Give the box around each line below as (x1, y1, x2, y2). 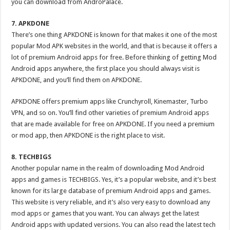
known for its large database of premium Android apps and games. (11, 187, 211, 195)
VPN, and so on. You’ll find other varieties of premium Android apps (11, 109, 209, 117)
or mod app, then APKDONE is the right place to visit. (11, 131, 165, 139)
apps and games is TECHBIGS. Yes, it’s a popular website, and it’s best (11, 176, 217, 183)
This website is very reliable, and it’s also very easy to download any (11, 198, 210, 206)
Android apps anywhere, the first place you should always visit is (11, 65, 200, 72)
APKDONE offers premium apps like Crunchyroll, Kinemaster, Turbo (11, 98, 208, 105)
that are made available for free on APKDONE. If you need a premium (11, 120, 215, 128)
